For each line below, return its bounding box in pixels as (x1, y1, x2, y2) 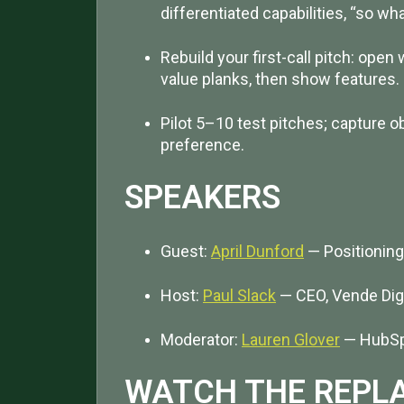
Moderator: (161, 329, 238, 349)
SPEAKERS (124, 179, 280, 217)
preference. (161, 135, 244, 155)
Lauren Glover (242, 329, 340, 349)
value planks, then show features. (161, 69, 399, 88)
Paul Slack (203, 285, 276, 305)
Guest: (161, 241, 207, 261)
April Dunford (211, 241, 304, 261)
